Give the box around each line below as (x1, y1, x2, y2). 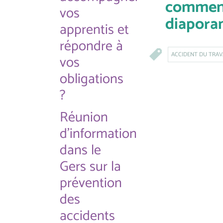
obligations (60, 68, 123, 91)
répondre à (60, 35, 123, 58)
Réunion (60, 106, 108, 129)
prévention (60, 172, 122, 195)
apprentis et (60, 18, 129, 41)
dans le (60, 139, 101, 162)
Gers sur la (60, 155, 121, 178)
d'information (60, 122, 137, 145)
